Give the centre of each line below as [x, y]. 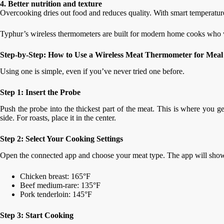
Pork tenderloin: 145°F [56, 194]
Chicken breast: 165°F [55, 176]
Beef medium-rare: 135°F [60, 185]
